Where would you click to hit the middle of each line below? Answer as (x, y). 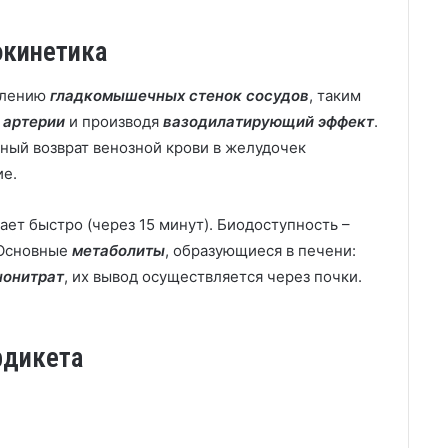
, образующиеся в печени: (260, 250)
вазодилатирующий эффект (268, 121)
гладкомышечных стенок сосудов (179, 95)
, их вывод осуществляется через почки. (213, 276)
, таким (335, 95)
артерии (34, 121)
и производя (114, 121)
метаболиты (118, 250)
